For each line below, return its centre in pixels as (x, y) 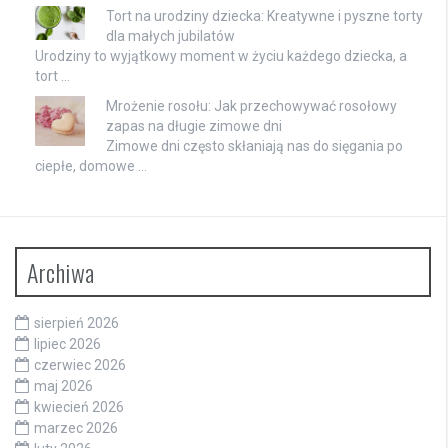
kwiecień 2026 (79, 407)
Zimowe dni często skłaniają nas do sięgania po (254, 146)
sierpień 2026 (76, 323)
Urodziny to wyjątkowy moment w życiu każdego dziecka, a (221, 56)
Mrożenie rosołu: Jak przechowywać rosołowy (251, 106)
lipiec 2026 (67, 344)
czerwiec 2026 (80, 365)
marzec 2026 (76, 428)
